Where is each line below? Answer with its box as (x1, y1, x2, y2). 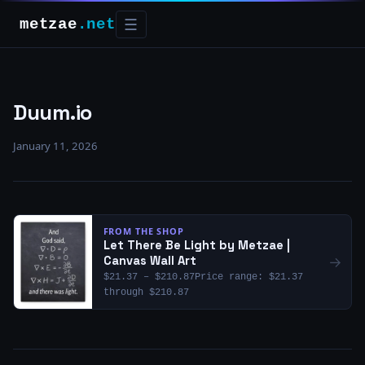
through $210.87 (103, 287, 189, 298)
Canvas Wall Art (103, 253, 196, 269)
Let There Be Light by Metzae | (103, 238, 290, 253)
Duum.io (13, 99, 93, 125)
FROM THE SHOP (103, 225, 184, 238)
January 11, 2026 (13, 139, 98, 153)
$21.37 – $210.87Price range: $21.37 (103, 271, 303, 283)
